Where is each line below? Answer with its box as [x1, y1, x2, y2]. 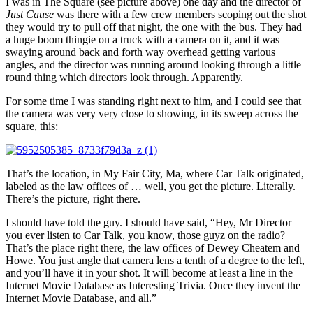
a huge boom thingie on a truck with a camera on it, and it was [6, 33, 279, 45]
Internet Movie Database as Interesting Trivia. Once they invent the [6, 279, 300, 291]
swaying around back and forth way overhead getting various [6, 45, 275, 58]
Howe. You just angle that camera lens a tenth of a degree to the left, [6, 254, 305, 266]
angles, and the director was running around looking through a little [6, 58, 301, 71]
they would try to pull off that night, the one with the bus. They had [6, 20, 302, 33]
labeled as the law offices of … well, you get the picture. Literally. [6, 180, 296, 192]
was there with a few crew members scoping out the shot [54, 8, 306, 20]
